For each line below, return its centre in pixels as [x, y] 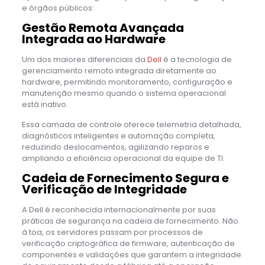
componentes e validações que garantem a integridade [131, 254]
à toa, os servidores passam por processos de [112, 232]
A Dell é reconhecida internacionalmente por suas [119, 209]
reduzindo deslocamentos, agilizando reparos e [115, 147]
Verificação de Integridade [104, 189]
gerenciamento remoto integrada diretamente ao [119, 70]
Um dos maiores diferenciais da [84, 59]
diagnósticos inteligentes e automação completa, [118, 135]
